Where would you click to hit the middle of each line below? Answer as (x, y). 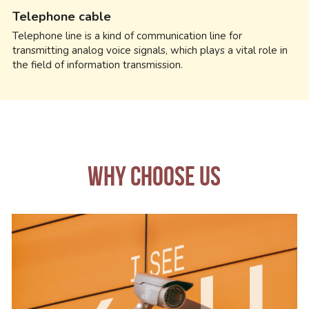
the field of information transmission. (97, 64)
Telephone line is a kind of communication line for (127, 36)
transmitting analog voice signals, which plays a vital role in (150, 50)
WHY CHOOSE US (154, 176)
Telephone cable (61, 16)
